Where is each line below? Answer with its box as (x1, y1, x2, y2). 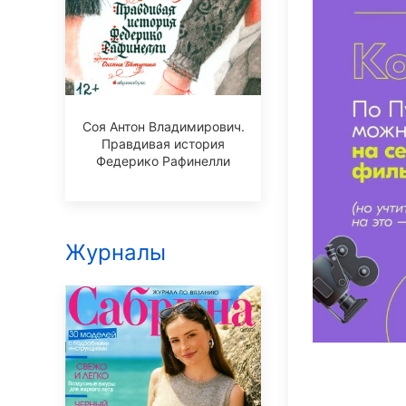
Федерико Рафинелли (96, 152, 230, 169)
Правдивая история (101, 135, 225, 151)
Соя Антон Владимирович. (82, 118, 245, 134)
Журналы (65, 238, 166, 266)
